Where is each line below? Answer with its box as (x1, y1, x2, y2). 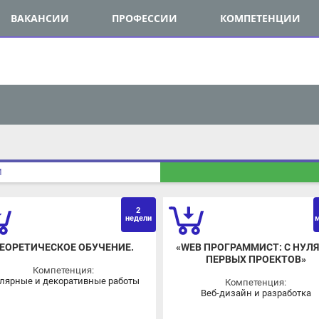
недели (116, 209, 142, 219)
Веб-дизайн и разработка (190, 282, 299, 293)
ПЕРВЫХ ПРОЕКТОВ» (195, 248, 294, 260)
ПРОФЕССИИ (103, 11, 167, 24)
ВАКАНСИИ (4, 11, 61, 24)
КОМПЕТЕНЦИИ (209, 11, 288, 24)
